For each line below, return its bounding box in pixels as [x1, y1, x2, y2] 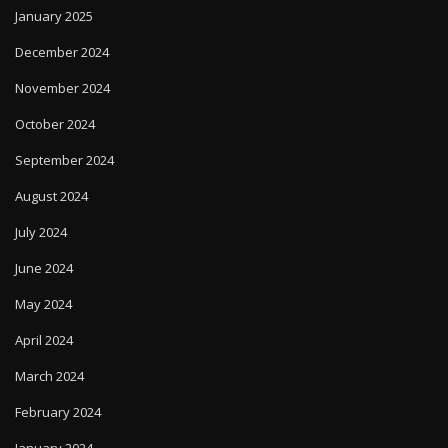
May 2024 [15, 295, 72, 314]
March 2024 [15, 367, 84, 386]
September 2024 [15, 151, 114, 170]
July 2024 [15, 223, 67, 242]
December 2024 [15, 43, 109, 62]
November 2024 [15, 79, 110, 98]
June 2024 [15, 259, 73, 278]
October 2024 [15, 115, 95, 134]
